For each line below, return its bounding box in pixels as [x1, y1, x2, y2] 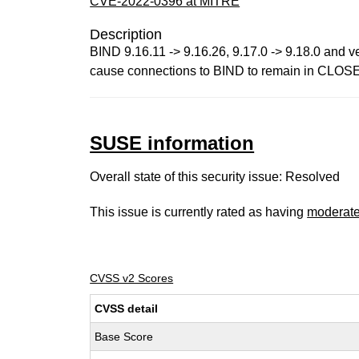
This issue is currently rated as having [90, 205, 308, 219]
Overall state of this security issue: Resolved [90, 170, 341, 184]
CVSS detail [95, 302, 159, 315]
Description [90, 26, 163, 42]
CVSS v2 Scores [90, 272, 174, 284]
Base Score [95, 330, 154, 343]
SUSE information [90, 132, 255, 154]
